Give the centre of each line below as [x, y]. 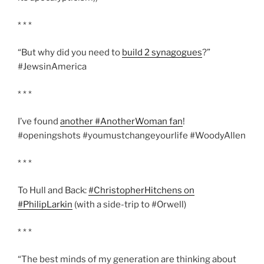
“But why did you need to [70, 53]
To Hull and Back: [53, 191]
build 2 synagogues [162, 53]
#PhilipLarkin [45, 205]
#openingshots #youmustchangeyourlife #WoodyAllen [132, 136]
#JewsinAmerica [52, 67]
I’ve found [39, 122]
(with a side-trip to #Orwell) [129, 205]
